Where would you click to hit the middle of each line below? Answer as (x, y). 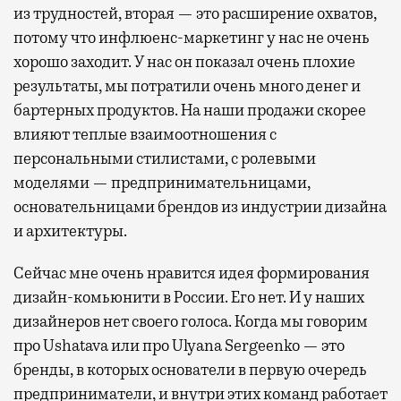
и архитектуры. (70, 230)
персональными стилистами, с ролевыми (165, 158)
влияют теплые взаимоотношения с (145, 134)
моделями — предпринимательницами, (162, 182)
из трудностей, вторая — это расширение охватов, (195, 13)
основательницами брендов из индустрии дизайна (200, 206)
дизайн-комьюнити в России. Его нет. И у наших (189, 297)
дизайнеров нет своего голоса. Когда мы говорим (191, 321)
